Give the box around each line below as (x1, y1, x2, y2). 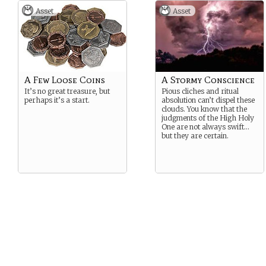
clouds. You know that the (161, 104, 247, 113)
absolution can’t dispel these (161, 96, 255, 104)
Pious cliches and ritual (161, 87, 239, 96)
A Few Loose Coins (24, 74, 105, 85)
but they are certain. (161, 131, 229, 140)
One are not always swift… (161, 122, 249, 131)
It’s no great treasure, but (24, 87, 110, 96)
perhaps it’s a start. (24, 96, 90, 104)
